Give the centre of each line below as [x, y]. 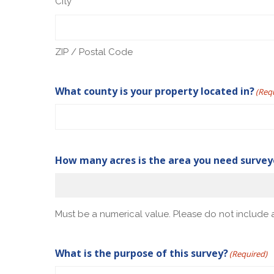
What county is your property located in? [155, 91]
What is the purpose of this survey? [142, 253]
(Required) [249, 254]
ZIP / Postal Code [94, 52]
